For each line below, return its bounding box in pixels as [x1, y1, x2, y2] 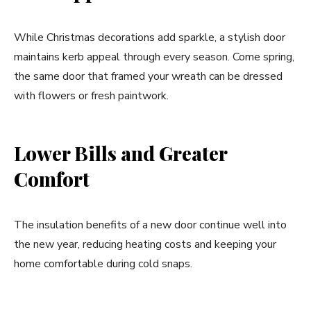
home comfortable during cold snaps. [14, 256, 192, 271]
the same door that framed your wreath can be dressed [14, 69, 283, 84]
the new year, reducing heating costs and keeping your [14, 237, 276, 252]
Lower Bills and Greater [14, 140, 227, 166]
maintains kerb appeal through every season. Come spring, [14, 49, 294, 65]
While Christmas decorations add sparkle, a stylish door [14, 30, 285, 45]
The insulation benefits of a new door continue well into [14, 217, 287, 233]
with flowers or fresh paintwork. [14, 88, 169, 103]
